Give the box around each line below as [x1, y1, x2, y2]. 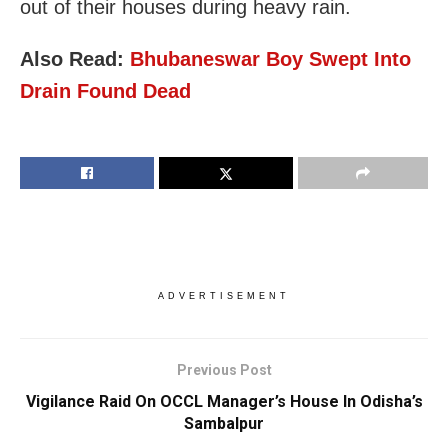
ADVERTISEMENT [158, 291, 290, 302]
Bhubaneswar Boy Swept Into [130, 48, 411, 71]
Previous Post [176, 362, 272, 379]
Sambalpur [184, 414, 264, 434]
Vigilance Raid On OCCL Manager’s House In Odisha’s [25, 392, 423, 412]
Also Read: [20, 48, 130, 71]
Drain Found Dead [20, 80, 191, 103]
